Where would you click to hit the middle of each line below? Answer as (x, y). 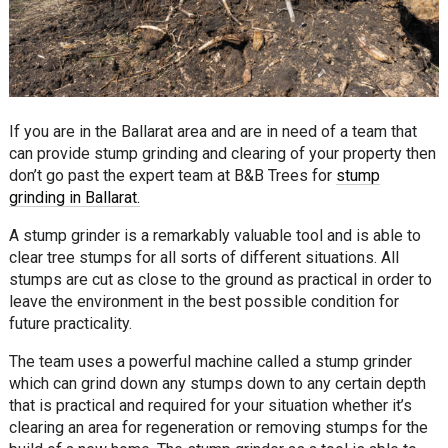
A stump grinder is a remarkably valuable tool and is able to (214, 235)
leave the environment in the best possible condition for (203, 301)
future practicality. (70, 323)
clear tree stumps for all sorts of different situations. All (203, 257)
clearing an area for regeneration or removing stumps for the (218, 427)
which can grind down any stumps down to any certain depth (217, 383)
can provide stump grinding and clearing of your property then (222, 153)
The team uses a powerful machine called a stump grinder (210, 361)
